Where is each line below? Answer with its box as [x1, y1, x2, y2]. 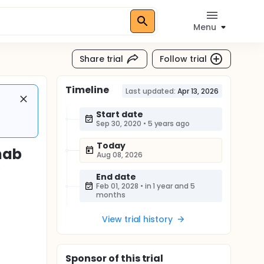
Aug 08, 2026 [97, 150, 143, 160]
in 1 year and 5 [144, 181, 196, 191]
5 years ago [147, 118, 190, 128]
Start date [96, 108, 143, 120]
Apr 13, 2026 [177, 86, 219, 96]
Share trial [79, 52, 124, 65]
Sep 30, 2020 [96, 118, 141, 128]
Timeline [65, 83, 109, 97]
